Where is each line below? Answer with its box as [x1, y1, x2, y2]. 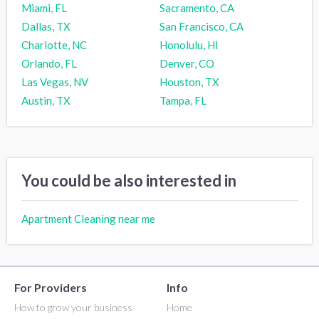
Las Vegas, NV [21, 75, 88, 88]
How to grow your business [14, 300, 132, 313]
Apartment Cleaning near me [21, 211, 155, 225]
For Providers [14, 280, 87, 294]
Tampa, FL [159, 93, 206, 107]
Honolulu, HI [159, 38, 219, 51]
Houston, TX [159, 75, 219, 88]
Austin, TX [21, 93, 70, 107]
